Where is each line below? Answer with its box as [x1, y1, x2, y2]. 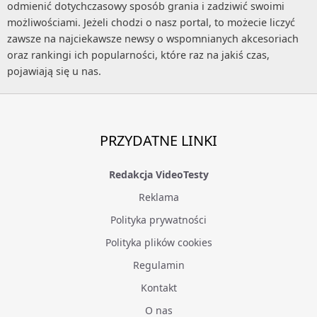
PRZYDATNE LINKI [100, 130, 217, 150]
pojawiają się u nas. [7, 64, 101, 78]
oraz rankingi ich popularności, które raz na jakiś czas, [7, 47, 270, 62]
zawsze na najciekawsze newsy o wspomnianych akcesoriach [7, 31, 299, 45]
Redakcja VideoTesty [108, 167, 209, 181]
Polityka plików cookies [105, 235, 212, 249]
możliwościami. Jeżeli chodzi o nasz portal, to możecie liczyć [7, 15, 295, 29]
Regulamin [132, 258, 185, 272]
